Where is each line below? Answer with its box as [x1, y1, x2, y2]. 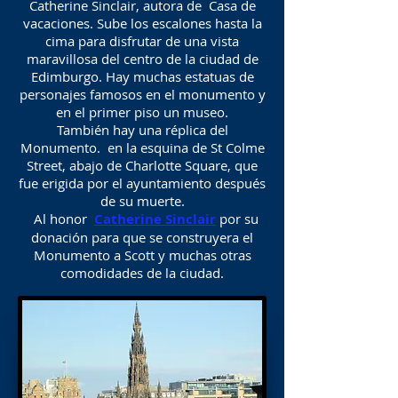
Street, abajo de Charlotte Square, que [27, 156, 258, 174]
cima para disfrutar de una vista [45, 32, 239, 50]
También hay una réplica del [56, 121, 228, 139]
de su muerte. [99, 192, 185, 210]
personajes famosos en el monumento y [19, 85, 266, 103]
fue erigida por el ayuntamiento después [19, 174, 266, 192]
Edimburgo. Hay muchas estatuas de [30, 68, 254, 85]
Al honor [26, 210, 94, 227]
